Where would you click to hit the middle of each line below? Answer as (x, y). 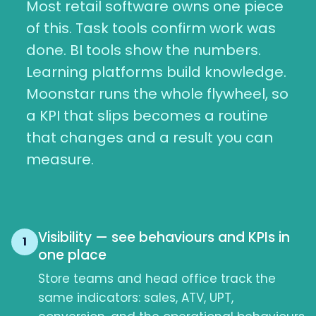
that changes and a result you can (149, 137)
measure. (60, 159)
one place (72, 255)
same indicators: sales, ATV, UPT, (136, 297)
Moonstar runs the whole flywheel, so (157, 93)
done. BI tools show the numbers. (143, 50)
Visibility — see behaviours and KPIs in (164, 237)
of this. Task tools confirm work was (151, 28)
